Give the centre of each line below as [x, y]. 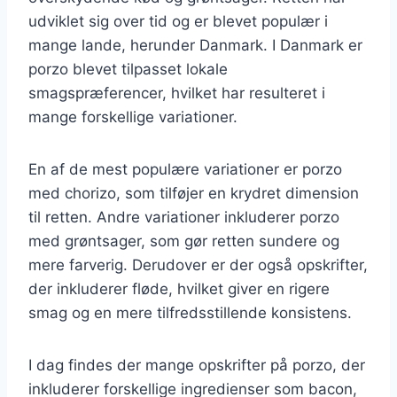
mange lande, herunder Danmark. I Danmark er [195, 45]
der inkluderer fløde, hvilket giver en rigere [179, 288]
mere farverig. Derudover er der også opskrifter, [198, 265]
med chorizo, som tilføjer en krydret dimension [194, 193]
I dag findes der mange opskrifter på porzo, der [197, 365]
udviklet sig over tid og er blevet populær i [178, 21]
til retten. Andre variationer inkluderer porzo [184, 217]
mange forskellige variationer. [133, 117]
